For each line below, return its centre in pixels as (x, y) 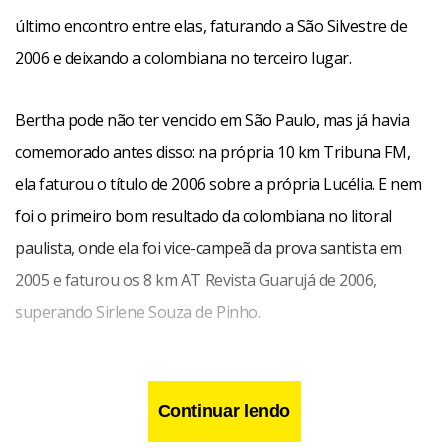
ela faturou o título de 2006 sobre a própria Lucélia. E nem (218, 184)
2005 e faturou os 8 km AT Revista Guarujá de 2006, (196, 280)
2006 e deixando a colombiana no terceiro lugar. (183, 58)
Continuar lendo (224, 411)
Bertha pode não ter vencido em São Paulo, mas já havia (212, 120)
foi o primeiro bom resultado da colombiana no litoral (203, 216)
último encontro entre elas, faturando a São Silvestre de (211, 26)
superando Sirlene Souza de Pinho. (138, 312)
